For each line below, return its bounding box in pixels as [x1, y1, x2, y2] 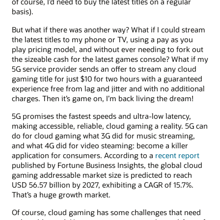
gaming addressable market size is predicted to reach [12, 169, 192, 180]
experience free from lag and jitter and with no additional [12, 83, 205, 93]
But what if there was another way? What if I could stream [12, 24, 205, 34]
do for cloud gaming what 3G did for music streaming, [12, 130, 195, 140]
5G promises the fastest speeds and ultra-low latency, [12, 110, 191, 121]
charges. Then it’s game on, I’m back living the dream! [12, 93, 193, 103]
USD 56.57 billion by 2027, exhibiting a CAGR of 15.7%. [12, 179, 193, 190]
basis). [12, 6, 37, 17]
